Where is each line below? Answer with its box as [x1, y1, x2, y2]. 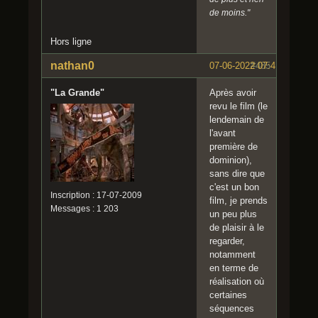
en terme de [209, 263, 258, 274]
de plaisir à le [209, 222, 264, 234]
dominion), [209, 155, 252, 166]
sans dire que [209, 168, 265, 180]
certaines [209, 290, 247, 301]
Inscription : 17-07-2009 [50, 190, 142, 201]
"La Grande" [50, 87, 104, 99]
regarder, [209, 236, 245, 247]
